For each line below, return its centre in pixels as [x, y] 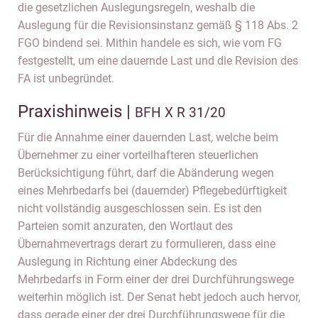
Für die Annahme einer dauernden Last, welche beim [148, 137]
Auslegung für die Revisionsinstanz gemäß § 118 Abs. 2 [158, 25]
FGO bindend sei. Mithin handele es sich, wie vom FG [150, 43]
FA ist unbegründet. [66, 78]
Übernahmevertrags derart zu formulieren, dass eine [147, 244]
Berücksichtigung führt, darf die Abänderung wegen [146, 173]
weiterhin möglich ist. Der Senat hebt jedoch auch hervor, [159, 297]
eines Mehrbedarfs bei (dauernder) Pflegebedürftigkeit [152, 191]
